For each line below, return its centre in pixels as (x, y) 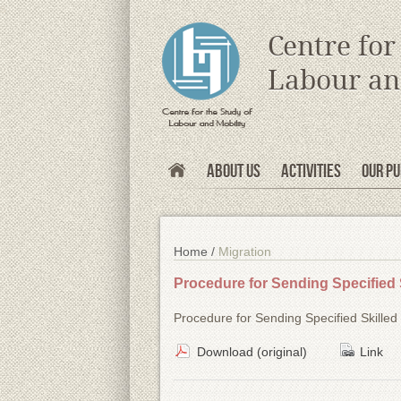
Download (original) (253, 351)
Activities (311, 170)
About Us (233, 170)
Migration (244, 252)
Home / (196, 252)
